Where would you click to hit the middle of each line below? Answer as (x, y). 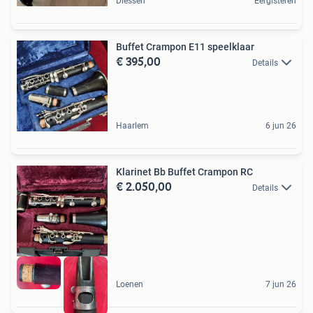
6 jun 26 (281, 126)
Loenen (130, 284)
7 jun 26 (281, 284)
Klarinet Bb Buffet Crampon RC (184, 172)
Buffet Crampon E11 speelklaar (185, 47)
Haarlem (132, 126)
